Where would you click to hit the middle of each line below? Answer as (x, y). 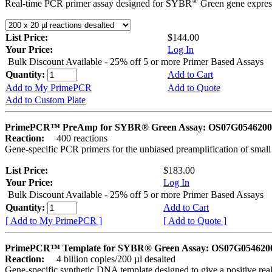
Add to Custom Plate (46, 100)
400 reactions (77, 138)
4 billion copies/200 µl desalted (111, 259)
